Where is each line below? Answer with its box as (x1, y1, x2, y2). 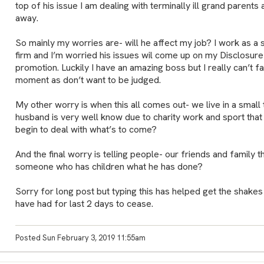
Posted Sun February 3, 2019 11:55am (15, 232, 146, 243)
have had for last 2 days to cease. (15, 197, 153, 210)
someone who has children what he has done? (15, 160, 203, 173)
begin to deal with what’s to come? (15, 123, 157, 136)
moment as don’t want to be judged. (15, 73, 161, 86)
